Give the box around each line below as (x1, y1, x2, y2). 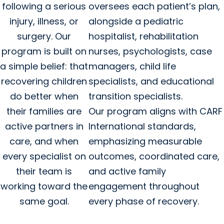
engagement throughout (88, 179, 199, 192)
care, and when (9, 134, 79, 147)
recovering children (1, 74, 87, 87)
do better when (9, 89, 78, 102)
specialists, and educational (88, 74, 214, 87)
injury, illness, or (9, 14, 79, 27)
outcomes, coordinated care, (88, 149, 219, 162)
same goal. (19, 194, 69, 207)
